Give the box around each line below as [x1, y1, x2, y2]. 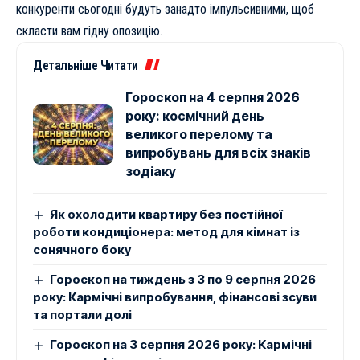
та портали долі [33, 306, 132, 322]
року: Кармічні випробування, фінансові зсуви [33, 288, 317, 305]
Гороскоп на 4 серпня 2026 [125, 88, 300, 105]
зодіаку [125, 162, 176, 179]
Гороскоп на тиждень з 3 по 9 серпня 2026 [50, 271, 317, 287]
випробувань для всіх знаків [125, 144, 311, 161]
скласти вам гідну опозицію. [16, 22, 162, 39]
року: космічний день [125, 107, 264, 124]
